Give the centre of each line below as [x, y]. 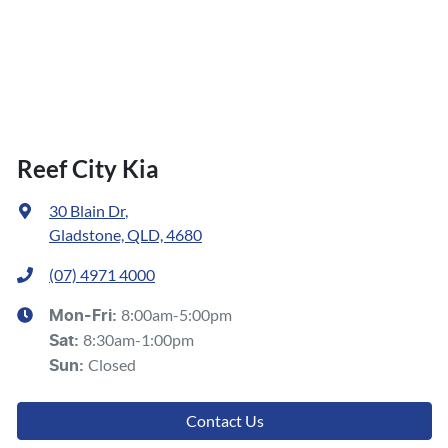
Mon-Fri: [85, 316]
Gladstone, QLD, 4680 [125, 235]
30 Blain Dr [87, 211]
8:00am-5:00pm [176, 315]
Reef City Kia [88, 169]
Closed [112, 365]
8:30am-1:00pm [138, 340]
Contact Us [224, 421]
